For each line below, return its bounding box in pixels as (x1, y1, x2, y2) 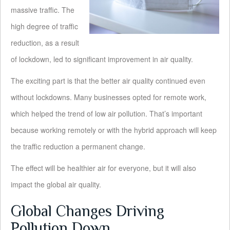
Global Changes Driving (11, 202, 164, 220)
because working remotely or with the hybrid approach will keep (11, 125, 217, 136)
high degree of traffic (11, 21, 78, 32)
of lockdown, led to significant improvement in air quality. (11, 54, 193, 65)
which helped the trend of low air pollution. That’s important (11, 108, 202, 119)
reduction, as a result (11, 37, 79, 48)
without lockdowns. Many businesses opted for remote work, (11, 92, 206, 103)
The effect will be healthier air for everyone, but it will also (11, 163, 196, 174)
